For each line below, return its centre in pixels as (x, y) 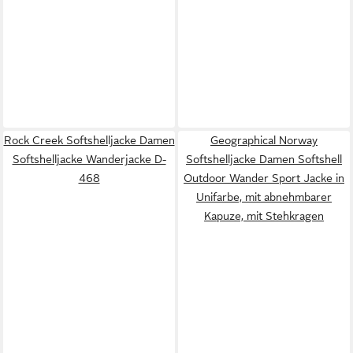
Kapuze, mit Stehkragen (264, 216)
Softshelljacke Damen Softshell (264, 159)
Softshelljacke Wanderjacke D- (89, 159)
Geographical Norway (264, 140)
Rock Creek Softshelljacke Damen (89, 140)
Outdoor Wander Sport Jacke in (264, 178)
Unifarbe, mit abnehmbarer (264, 197)
